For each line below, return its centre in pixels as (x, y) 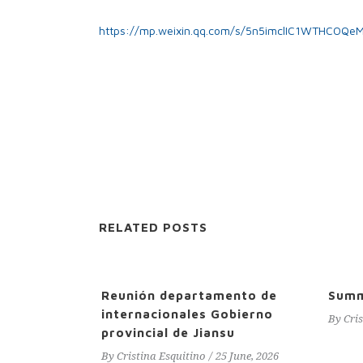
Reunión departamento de (189, 295)
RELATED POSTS (153, 227)
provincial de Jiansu (168, 333)
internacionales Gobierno (187, 314)
